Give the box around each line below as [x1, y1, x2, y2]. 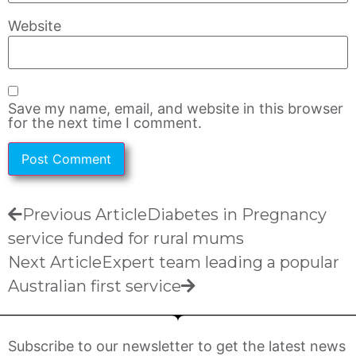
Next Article [8, 253, 102, 273]
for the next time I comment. [8, 114, 202, 132]
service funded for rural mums [8, 229, 244, 249]
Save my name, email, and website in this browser [8, 100, 343, 118]
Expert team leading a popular [102, 253, 339, 273]
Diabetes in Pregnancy [147, 205, 327, 225]
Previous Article [22, 205, 147, 225]
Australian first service [8, 277, 181, 296]
